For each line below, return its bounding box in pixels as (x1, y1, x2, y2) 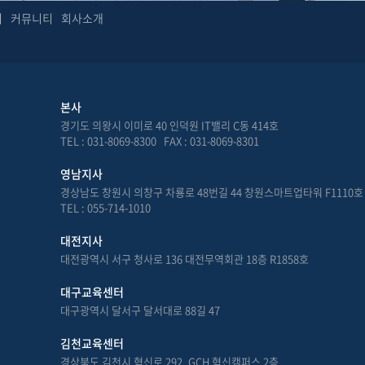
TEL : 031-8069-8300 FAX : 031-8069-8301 (59, 133, 259, 148)
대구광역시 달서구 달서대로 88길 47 (59, 302, 220, 318)
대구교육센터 (59, 284, 124, 300)
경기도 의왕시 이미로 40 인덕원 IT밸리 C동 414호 (59, 117, 279, 133)
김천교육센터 (59, 335, 124, 351)
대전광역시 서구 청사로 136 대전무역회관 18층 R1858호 (59, 251, 309, 266)
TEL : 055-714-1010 (59, 200, 151, 215)
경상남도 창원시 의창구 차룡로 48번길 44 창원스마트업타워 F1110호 (59, 184, 363, 200)
